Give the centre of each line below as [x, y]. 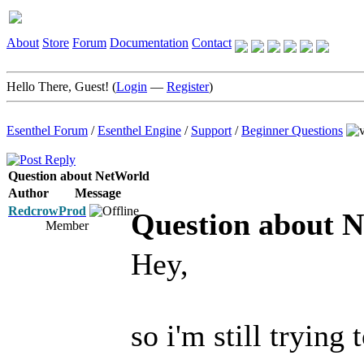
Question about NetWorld [79, 176]
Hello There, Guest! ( [61, 87]
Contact [212, 43]
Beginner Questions [292, 130]
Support [211, 130]
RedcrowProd [47, 211]
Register [188, 87]
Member [67, 225]
